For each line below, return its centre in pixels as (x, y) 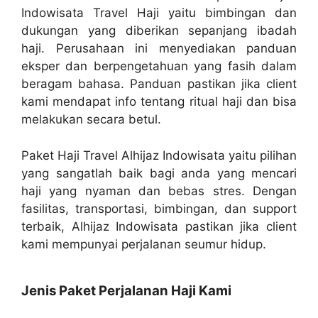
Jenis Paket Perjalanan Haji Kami (126, 291)
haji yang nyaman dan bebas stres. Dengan (159, 191)
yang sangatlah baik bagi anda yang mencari (159, 173)
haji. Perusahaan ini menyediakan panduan (159, 49)
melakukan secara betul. (91, 120)
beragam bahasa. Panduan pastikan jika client (159, 84)
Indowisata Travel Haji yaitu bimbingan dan (159, 13)
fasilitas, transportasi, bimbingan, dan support (159, 208)
